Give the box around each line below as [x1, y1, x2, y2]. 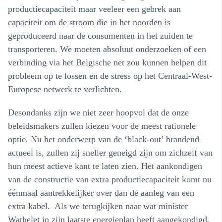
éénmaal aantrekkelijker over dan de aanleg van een [8, 187, 194, 198]
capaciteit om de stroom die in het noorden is [8, 17, 170, 27]
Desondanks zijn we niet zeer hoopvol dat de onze [8, 107, 189, 117]
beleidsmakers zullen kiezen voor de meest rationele [8, 120, 196, 131]
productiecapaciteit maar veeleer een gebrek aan [8, 3, 181, 14]
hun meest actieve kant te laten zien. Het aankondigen [8, 161, 202, 171]
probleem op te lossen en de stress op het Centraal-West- [8, 70, 212, 81]
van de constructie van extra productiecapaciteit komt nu [8, 174, 212, 184]
